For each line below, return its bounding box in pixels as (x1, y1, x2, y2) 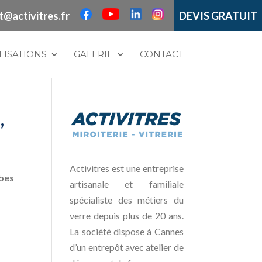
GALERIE (73, 49, 113, 60)
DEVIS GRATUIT (179, 9, 257, 22)
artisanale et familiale (70, 178, 184, 189)
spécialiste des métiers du (70, 194, 184, 205)
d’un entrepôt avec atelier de (70, 241, 184, 253)
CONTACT (139, 49, 184, 60)
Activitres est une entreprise (70, 162, 184, 174)
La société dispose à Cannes (70, 225, 184, 237)
